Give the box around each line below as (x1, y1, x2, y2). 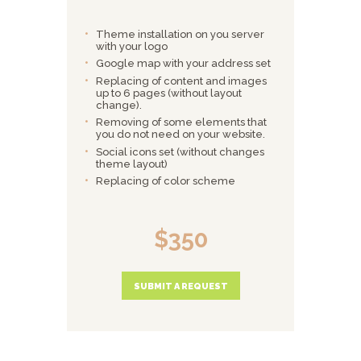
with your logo (96, 39, 168, 52)
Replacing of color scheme (96, 175, 236, 188)
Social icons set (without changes (96, 145, 265, 158)
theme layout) (96, 157, 168, 170)
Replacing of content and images (96, 74, 268, 87)
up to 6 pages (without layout (96, 86, 243, 99)
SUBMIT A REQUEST (133, 281, 228, 292)
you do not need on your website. (96, 128, 266, 141)
